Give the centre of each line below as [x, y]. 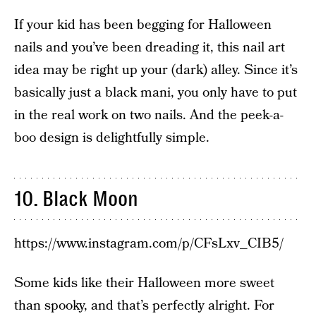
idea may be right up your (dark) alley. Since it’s [156, 70]
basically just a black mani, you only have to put [156, 93]
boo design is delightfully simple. [112, 138]
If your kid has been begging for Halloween [143, 25]
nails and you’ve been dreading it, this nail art [150, 48]
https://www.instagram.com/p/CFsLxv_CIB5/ [149, 244]
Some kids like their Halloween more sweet [144, 283]
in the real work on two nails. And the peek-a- [149, 115]
